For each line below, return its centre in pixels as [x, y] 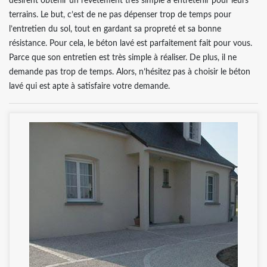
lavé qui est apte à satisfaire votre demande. [89, 86]
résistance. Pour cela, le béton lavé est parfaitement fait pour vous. [131, 43]
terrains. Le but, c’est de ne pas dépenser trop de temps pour [120, 15]
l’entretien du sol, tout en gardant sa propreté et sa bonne [115, 29]
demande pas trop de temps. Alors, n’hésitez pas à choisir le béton [130, 72]
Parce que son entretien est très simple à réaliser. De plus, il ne [123, 58]
